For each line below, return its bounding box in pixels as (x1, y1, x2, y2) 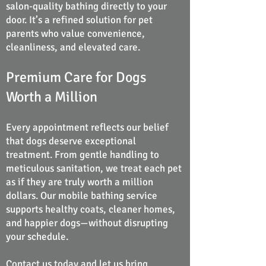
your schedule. (6, 230, 68, 243)
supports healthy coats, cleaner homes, (6, 203, 175, 216)
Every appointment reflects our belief (6, 121, 169, 134)
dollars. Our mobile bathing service (6, 189, 157, 202)
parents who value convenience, (6, 27, 145, 40)
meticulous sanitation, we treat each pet (6, 162, 182, 175)
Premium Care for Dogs (6, 68, 147, 86)
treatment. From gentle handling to (6, 148, 159, 161)
